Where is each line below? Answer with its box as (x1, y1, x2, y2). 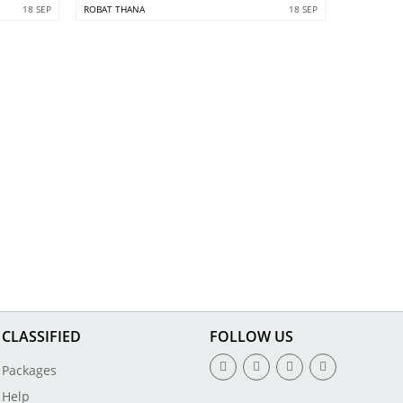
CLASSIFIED (2, 327, 82, 347)
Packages (2, 362, 58, 380)
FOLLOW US (209, 327, 293, 347)
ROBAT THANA (83, 2, 145, 15)
